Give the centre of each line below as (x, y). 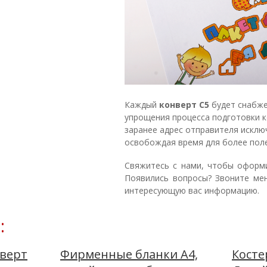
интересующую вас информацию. (192, 190)
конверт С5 (184, 105)
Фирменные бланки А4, (129, 254)
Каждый (142, 105)
